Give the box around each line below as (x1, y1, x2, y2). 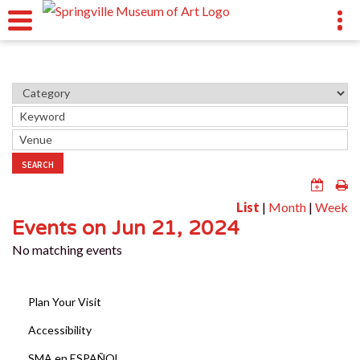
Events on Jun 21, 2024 (12, 215, 239, 240)
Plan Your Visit (28, 294, 101, 309)
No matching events (12, 241, 122, 257)
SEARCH (22, 158, 54, 170)
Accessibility (28, 322, 92, 337)
